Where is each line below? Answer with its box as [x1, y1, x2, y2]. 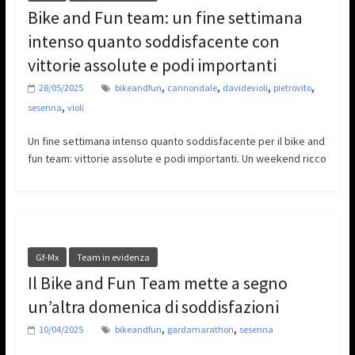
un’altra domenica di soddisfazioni [27, 296, 279, 319]
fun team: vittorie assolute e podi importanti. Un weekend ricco [27, 151, 326, 166]
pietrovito [273, 82, 311, 94]
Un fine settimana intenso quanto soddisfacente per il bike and [27, 134, 325, 149]
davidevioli [222, 82, 268, 94]
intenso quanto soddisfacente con [27, 30, 280, 53]
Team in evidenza [76, 251, 150, 264]
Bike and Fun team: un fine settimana [27, 6, 303, 29]
